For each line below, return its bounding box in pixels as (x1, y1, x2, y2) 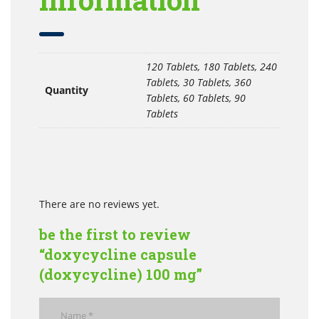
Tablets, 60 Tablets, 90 (146, 91, 246, 105)
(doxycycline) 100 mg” (39, 264, 203, 283)
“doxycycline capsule (39, 244, 197, 263)
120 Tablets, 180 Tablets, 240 (146, 60, 277, 74)
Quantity (45, 83, 88, 98)
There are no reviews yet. (39, 197, 159, 211)
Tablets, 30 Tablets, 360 (146, 75, 251, 90)
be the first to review (39, 224, 192, 244)
